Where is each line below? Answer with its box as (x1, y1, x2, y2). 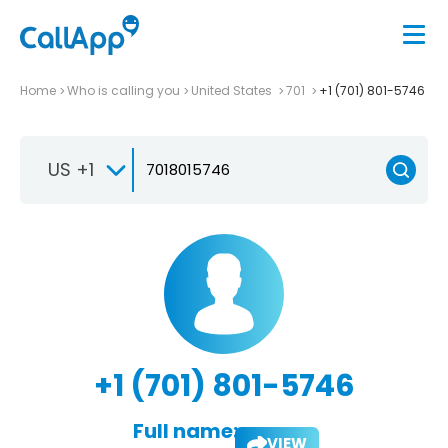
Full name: (132, 416, 238, 445)
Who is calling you (67, 81, 180, 99)
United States (191, 81, 275, 99)
